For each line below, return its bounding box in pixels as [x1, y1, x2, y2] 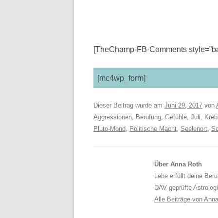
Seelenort [181, 125, 207, 132]
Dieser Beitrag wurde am [93, 102, 164, 109]
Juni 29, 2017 [164, 102, 202, 109]
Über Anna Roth [154, 161, 202, 168]
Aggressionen [93, 113, 132, 121]
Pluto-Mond [93, 125, 126, 132]
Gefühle [165, 113, 187, 121]
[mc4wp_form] [97, 73, 145, 82]
